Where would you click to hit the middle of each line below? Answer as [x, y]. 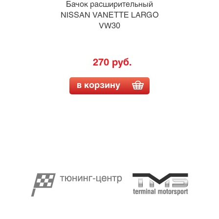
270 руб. [112, 63]
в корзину [98, 86]
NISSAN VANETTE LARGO [109, 15]
